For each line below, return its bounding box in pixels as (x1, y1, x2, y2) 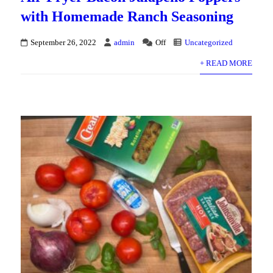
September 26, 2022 (30, 38, 97, 47)
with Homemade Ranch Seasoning (21, 8, 234, 24)
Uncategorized (185, 38, 233, 47)
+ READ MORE (199, 58, 252, 68)
